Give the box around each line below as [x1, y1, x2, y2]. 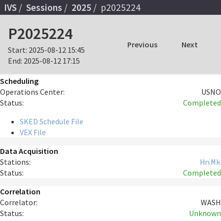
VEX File [20, 127, 46, 138]
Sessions [26, 1, 62, 13]
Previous [127, 39, 157, 50]
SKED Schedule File [20, 116, 83, 127]
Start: [8, 45, 27, 55]
